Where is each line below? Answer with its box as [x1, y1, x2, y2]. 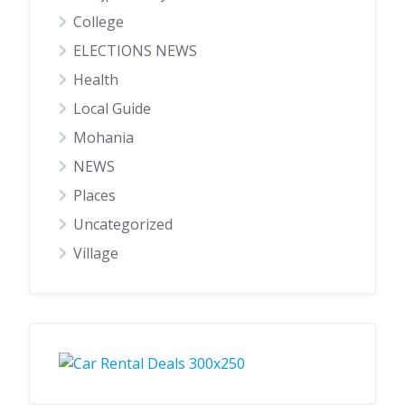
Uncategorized [73, 213, 173, 234]
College [73, 11, 124, 32]
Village [73, 242, 118, 263]
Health [73, 69, 118, 89]
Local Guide [73, 98, 151, 118]
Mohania [73, 127, 134, 147]
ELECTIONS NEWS [73, 40, 197, 61]
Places [73, 184, 116, 205]
